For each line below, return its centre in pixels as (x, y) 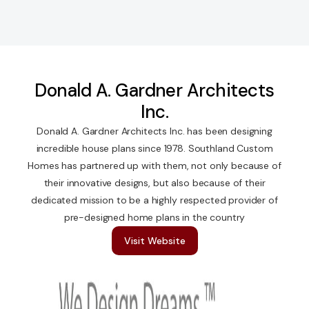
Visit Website (154, 241)
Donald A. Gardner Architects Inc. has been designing (154, 131)
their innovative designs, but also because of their (154, 183)
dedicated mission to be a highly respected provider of (154, 200)
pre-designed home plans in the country (154, 218)
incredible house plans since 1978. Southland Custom (154, 149)
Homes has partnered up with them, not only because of (154, 166)
